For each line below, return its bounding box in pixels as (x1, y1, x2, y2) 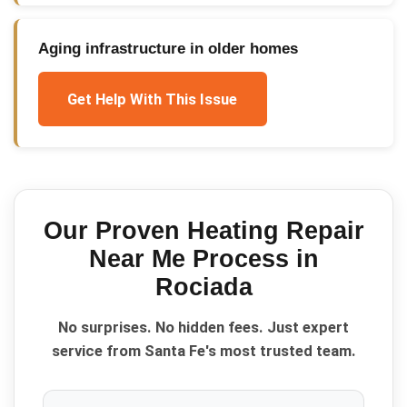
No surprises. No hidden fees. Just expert (58, 318, 349, 337)
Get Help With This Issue (67, 89, 238, 108)
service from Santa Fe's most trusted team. (51, 342, 356, 361)
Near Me (88, 244, 185, 273)
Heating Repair (186, 216, 364, 244)
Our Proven (43, 216, 187, 244)
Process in (184, 244, 319, 273)
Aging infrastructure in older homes (37, 39, 298, 57)
